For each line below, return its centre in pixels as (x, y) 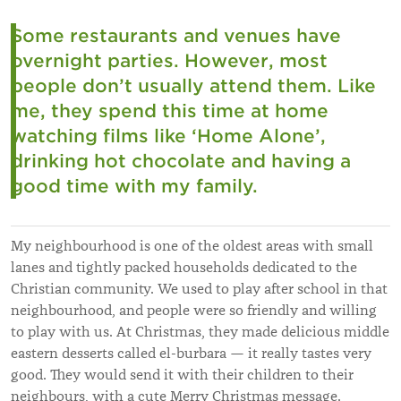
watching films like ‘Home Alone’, (168, 136)
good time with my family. (134, 186)
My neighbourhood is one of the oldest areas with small (192, 246)
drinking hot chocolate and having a (181, 161)
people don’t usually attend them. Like (193, 85)
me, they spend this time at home (170, 111)
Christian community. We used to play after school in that (199, 289)
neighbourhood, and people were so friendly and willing (194, 310)
